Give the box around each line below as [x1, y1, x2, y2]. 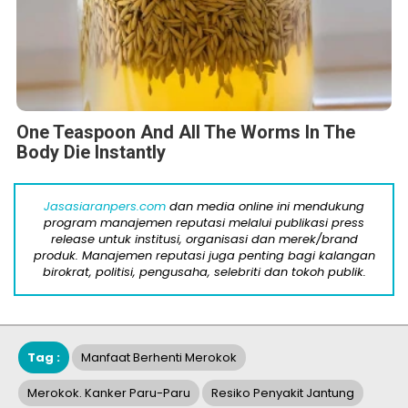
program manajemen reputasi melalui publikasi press [44, 213, 364, 231]
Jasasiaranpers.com [44, 197, 166, 215]
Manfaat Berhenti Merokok [81, 348, 237, 366]
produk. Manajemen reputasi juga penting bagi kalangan [33, 246, 375, 264]
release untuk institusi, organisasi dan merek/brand [50, 229, 358, 248]
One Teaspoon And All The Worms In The [16, 120, 355, 143]
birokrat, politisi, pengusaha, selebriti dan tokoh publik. [42, 262, 366, 280]
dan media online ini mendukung [166, 197, 364, 215]
